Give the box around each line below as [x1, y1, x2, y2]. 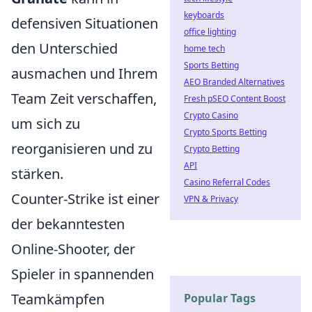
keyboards [184, 9, 224, 21]
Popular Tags [184, 290, 256, 306]
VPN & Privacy [184, 193, 238, 205]
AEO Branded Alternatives [184, 76, 285, 88]
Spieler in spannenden [11, 265, 154, 284]
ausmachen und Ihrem [11, 64, 158, 84]
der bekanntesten [11, 214, 125, 234]
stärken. [11, 164, 63, 184]
